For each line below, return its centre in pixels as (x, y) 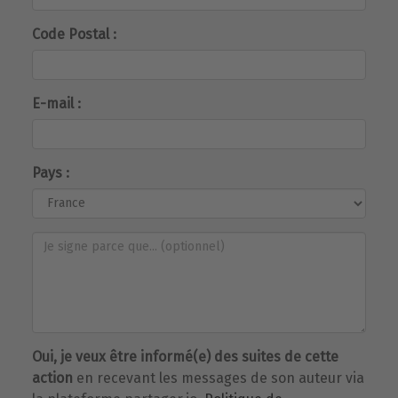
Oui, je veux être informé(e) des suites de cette (185, 356)
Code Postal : (74, 34)
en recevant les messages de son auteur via (219, 378)
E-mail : (56, 103)
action (52, 378)
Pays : (51, 172)
